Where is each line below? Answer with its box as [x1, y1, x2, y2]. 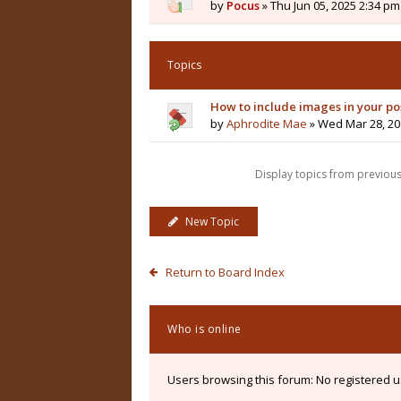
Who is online [167, 321, 242, 337]
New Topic [184, 214, 239, 229]
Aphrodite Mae [226, 115, 307, 132]
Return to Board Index [165, 264, 285, 280]
